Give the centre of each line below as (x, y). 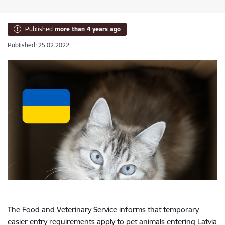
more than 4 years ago (88, 29)
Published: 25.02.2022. (39, 45)
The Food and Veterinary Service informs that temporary (103, 209)
